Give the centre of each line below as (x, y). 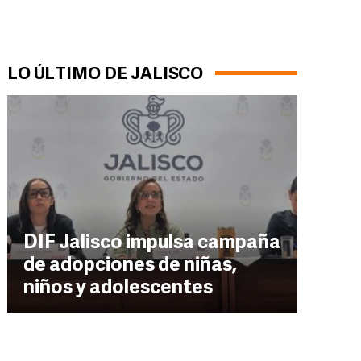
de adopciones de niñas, (130, 266)
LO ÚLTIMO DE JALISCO (105, 75)
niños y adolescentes (118, 288)
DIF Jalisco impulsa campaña (152, 243)
